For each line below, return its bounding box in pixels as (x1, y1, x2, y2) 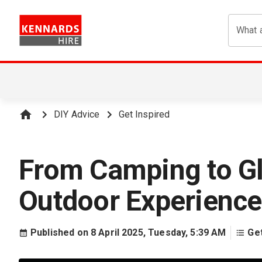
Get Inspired (118, 109, 170, 120)
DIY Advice (54, 109, 100, 120)
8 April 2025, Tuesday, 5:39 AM (90, 227, 226, 239)
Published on (30, 227, 91, 239)
